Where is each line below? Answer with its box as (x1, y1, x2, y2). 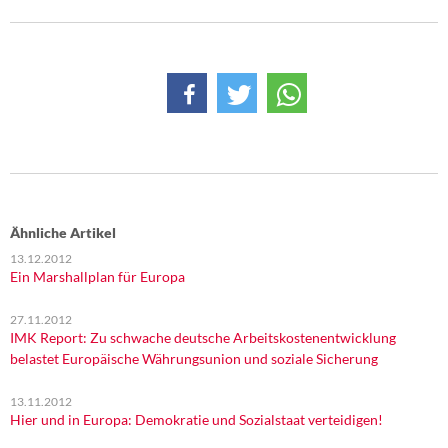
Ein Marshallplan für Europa (10, 268, 185, 285)
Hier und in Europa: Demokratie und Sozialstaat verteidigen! (10, 411, 383, 428)
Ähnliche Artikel (10, 224, 116, 241)
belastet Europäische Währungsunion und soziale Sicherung (10, 350, 378, 367)
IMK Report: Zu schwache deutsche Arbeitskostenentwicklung (10, 329, 396, 346)
